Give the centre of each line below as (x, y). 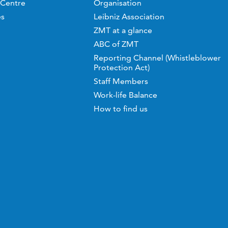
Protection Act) (121, 67)
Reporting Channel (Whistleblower (157, 58)
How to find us (120, 109)
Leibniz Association (129, 17)
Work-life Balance (125, 95)
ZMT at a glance (123, 30)
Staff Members (121, 81)
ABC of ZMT (116, 44)
